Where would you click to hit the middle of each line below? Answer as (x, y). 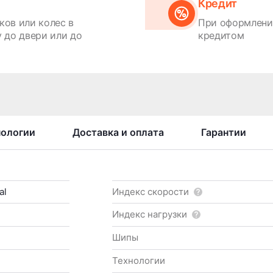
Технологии (139, 261)
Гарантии (224, 132)
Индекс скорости (151, 191)
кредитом (221, 35)
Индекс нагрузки (150, 214)
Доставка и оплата (118, 132)
